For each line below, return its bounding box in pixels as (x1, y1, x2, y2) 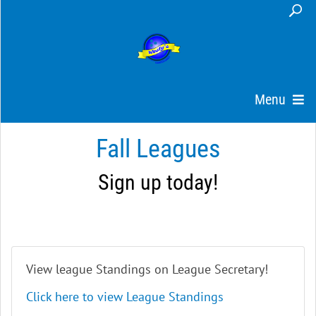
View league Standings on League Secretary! (26, 260, 268, 277)
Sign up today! (98, 169, 218, 195)
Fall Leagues (96, 133, 220, 164)
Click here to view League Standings (26, 288, 224, 305)
